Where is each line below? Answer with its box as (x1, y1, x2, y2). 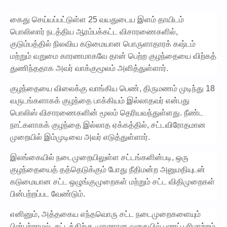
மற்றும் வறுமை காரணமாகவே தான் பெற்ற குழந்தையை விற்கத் (10, 52, 216, 60)
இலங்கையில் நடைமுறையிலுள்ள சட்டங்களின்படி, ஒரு (10, 153, 188, 162)
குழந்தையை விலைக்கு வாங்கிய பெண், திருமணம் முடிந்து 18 (10, 84, 215, 93)
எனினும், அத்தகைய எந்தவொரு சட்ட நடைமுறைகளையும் (10, 210, 201, 218)
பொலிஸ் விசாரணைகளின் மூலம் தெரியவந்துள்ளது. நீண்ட (10, 108, 203, 117)
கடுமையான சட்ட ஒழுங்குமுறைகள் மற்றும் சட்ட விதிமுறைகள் (10, 177, 215, 186)
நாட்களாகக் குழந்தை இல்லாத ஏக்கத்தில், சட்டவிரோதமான (10, 121, 206, 129)
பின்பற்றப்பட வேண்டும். (10, 190, 85, 198)
